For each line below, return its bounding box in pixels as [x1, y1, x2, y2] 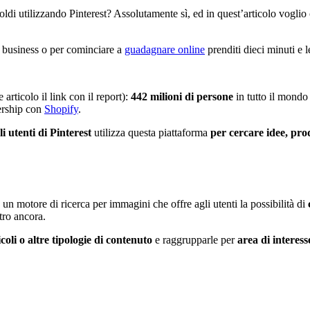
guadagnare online [125, 43, 205, 55]
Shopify [44, 102, 78, 115]
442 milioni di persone [131, 90, 233, 102]
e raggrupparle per [152, 233, 237, 246]
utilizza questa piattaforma [91, 126, 210, 138]
